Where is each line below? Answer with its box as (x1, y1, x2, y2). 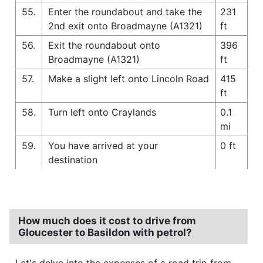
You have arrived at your (48, 139, 158, 151)
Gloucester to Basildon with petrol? (18, 226, 192, 238)
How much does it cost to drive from (18, 214, 196, 227)
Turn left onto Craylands (48, 106, 156, 118)
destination (48, 153, 97, 166)
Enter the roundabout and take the (48, 5, 202, 18)
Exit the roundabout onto (48, 39, 160, 51)
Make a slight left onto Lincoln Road (48, 72, 209, 85)
